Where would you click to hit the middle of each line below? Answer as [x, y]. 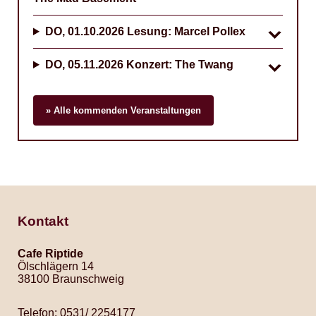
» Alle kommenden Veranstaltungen [123, 110]
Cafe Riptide [50, 254]
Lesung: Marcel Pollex [184, 31]
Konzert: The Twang [178, 65]
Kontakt [43, 221]
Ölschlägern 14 [56, 266]
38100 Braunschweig [71, 279]
